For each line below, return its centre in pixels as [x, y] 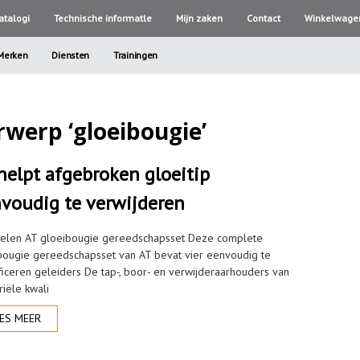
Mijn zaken [199, 18]
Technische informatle [102, 18]
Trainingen [136, 55]
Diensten [71, 55]
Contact [263, 18]
